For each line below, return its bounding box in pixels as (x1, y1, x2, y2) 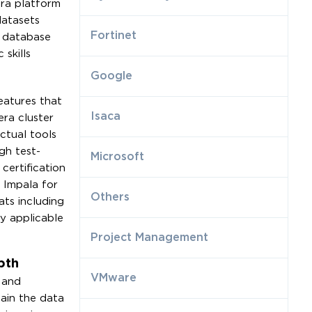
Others (91, 192, 130, 203)
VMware (91, 272, 137, 283)
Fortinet (91, 30, 137, 41)
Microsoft (91, 151, 145, 162)
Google (91, 70, 133, 81)
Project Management (91, 232, 209, 243)
